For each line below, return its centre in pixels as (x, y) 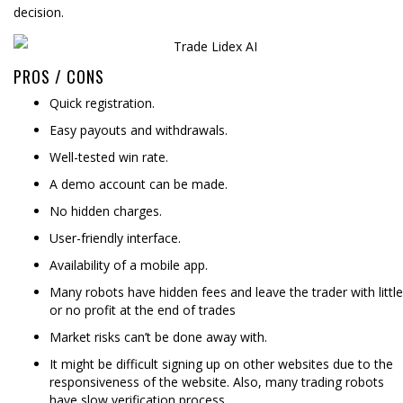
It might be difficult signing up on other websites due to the (221, 363)
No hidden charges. (106, 210)
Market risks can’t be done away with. (158, 336)
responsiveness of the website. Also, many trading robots (217, 381)
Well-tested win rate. (109, 157)
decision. (39, 12)
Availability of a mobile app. (129, 264)
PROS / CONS (59, 76)
